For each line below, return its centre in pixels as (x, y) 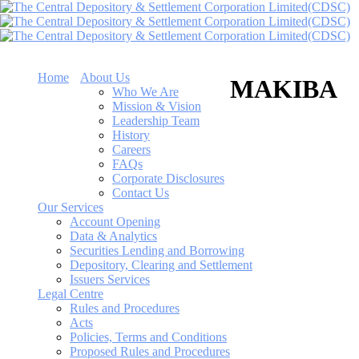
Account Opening (115, 222)
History (131, 135)
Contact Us (141, 193)
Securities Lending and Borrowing (157, 250)
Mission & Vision (157, 106)
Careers (131, 149)
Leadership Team (156, 121)
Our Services (71, 207)
